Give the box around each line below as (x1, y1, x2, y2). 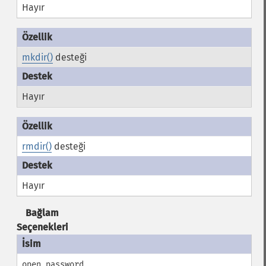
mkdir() (21, 52, 53, 63)
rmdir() (21, 141, 52, 152)
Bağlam (26, 207, 59, 218)
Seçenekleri (16, 221, 68, 233)
